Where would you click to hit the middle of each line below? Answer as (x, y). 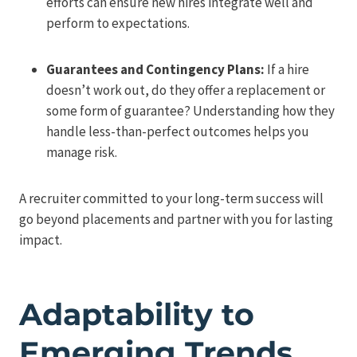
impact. (41, 240)
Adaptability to (137, 315)
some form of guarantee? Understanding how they (190, 111)
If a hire (287, 70)
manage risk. (82, 153)
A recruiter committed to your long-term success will (171, 199)
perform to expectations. (118, 24)
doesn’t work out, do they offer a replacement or (186, 90)
